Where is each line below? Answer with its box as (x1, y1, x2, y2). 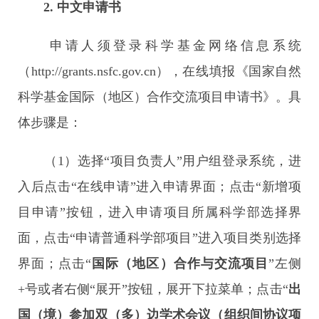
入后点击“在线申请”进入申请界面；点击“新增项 (18, 179, 301, 194)
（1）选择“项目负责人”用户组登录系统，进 (18, 154, 301, 168)
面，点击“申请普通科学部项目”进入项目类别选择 (18, 231, 301, 245)
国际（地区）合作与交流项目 (91, 256, 268, 271)
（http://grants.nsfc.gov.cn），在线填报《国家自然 (18, 64, 301, 78)
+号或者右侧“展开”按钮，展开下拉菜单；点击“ (18, 282, 288, 296)
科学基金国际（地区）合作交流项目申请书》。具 (18, 90, 301, 104)
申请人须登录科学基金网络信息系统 (18, 38, 301, 53)
